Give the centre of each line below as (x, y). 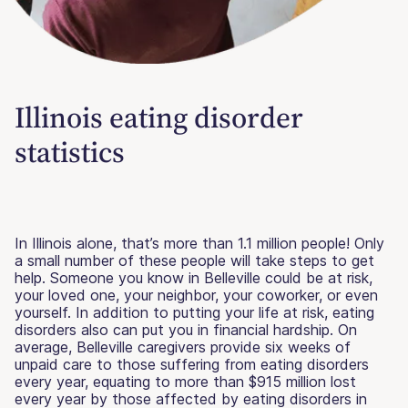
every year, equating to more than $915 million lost (185, 381)
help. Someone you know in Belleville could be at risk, (194, 277)
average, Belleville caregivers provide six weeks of (183, 347)
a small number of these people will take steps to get (194, 260)
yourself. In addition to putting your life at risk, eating (194, 312)
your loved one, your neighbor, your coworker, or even (196, 295)
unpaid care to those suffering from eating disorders (192, 364)
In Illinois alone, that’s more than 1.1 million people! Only (199, 243)
